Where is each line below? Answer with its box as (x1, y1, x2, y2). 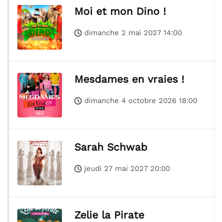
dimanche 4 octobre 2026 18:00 (84, 96, 197, 106)
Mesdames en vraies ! (74, 73, 184, 86)
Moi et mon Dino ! (74, 5, 166, 18)
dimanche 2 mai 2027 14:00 (84, 28, 182, 38)
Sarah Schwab (74, 141, 147, 154)
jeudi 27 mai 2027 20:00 (84, 164, 170, 173)
